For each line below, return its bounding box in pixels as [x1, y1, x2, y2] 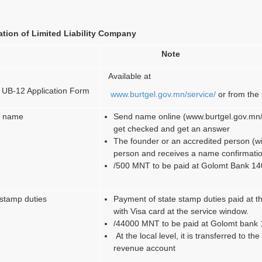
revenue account [113, 243, 176, 253]
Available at [108, 71, 151, 81]
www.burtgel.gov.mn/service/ [111, 89, 219, 99]
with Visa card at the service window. [113, 206, 249, 216]
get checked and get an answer [113, 123, 230, 133]
